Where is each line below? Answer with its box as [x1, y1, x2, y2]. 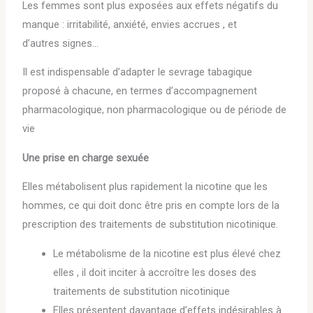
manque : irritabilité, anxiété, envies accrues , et [22, 17, 238, 31]
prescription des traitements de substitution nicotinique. [22, 218, 279, 231]
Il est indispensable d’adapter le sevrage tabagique [22, 66, 253, 79]
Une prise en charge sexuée [22, 151, 150, 164]
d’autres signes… [22, 36, 99, 50]
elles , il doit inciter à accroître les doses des [53, 266, 257, 279]
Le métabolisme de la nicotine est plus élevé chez [53, 247, 282, 261]
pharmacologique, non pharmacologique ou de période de [22, 103, 287, 117]
